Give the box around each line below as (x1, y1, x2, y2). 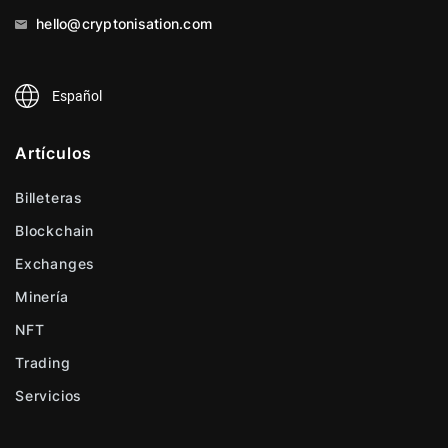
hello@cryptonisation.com (32, 15, 212, 32)
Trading (15, 354, 71, 371)
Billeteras (15, 189, 83, 206)
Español (52, 88, 102, 104)
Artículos (15, 143, 93, 163)
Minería (15, 288, 69, 305)
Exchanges (15, 255, 96, 272)
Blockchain (15, 222, 94, 239)
